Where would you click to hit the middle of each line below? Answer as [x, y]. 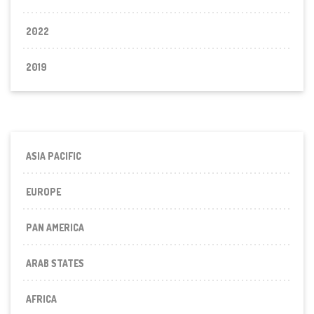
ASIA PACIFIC [54, 156]
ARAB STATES [55, 263]
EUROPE [44, 191]
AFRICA [42, 299]
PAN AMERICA [55, 227]
